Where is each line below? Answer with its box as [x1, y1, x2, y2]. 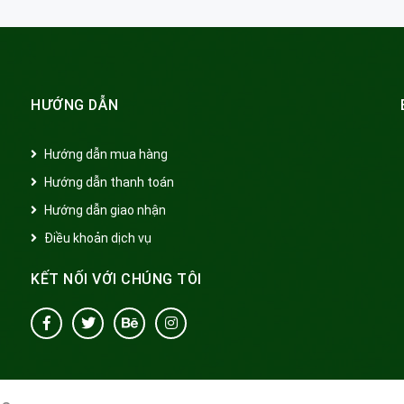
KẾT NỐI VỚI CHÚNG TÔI [31, 270, 202, 288]
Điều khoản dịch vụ [44, 230, 151, 245]
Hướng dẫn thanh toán [44, 174, 174, 189]
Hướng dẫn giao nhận [44, 202, 166, 217]
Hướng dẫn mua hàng [44, 146, 168, 161]
